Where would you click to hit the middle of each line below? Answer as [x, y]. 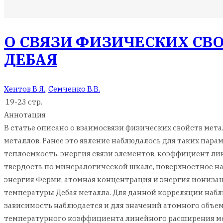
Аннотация [25, 115]
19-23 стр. [23, 102]
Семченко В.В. [74, 89]
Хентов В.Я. [25, 89]
